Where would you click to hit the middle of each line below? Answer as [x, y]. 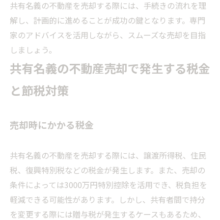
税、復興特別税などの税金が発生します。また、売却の [108, 170]
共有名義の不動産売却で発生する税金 [110, 68]
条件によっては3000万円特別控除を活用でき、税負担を [109, 185]
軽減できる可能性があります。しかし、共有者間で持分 [108, 200]
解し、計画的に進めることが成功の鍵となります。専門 [108, 20]
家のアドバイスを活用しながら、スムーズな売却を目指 [108, 35]
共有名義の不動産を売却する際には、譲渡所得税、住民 [108, 155]
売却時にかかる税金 [52, 125]
